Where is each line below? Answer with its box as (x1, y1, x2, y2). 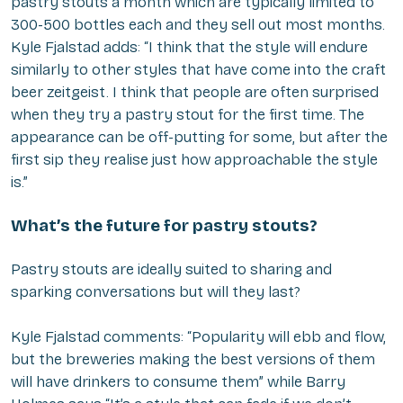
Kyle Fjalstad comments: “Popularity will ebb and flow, (11, 327, 386, 346)
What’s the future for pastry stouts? (11, 214, 318, 236)
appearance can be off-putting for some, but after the (11, 127, 388, 147)
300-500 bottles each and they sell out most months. (11, 14, 392, 34)
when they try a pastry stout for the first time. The (11, 104, 364, 124)
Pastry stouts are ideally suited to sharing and (11, 259, 332, 279)
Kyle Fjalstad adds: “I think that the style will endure (11, 37, 368, 57)
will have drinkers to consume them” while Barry (11, 372, 345, 391)
